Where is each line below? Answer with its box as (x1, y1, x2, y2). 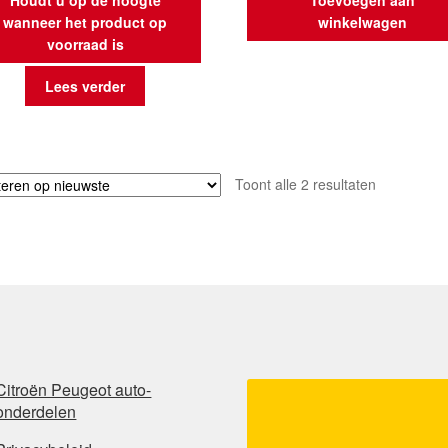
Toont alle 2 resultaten (234, 173, 376, 194)
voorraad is (46, 33, 124, 54)
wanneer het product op (3, 11, 168, 32)
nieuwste (374, 216, 431, 237)
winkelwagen (318, 11, 408, 32)
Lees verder (45, 76, 126, 97)
